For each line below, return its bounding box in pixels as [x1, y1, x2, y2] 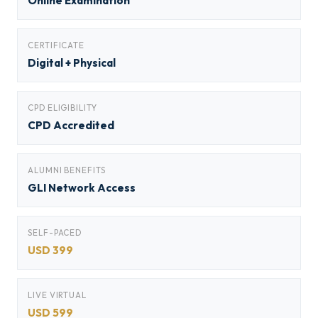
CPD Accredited [28, 119, 114, 132]
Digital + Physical [28, 56, 116, 70]
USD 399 [28, 243, 73, 257]
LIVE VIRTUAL [28, 290, 87, 300]
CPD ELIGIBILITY [28, 102, 97, 113]
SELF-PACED [28, 227, 82, 238]
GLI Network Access [28, 181, 136, 194]
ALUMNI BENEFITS [28, 165, 106, 175]
